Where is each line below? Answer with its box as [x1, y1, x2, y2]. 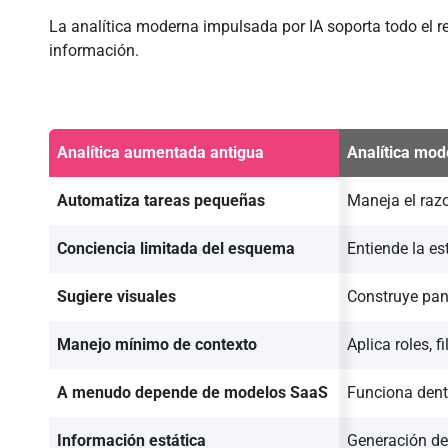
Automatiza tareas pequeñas [57, 191, 265, 211]
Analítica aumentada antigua [57, 143, 264, 163]
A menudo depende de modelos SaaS [57, 383, 328, 403]
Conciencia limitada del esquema [57, 239, 295, 259]
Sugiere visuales [57, 287, 176, 307]
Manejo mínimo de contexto [57, 335, 257, 355]
